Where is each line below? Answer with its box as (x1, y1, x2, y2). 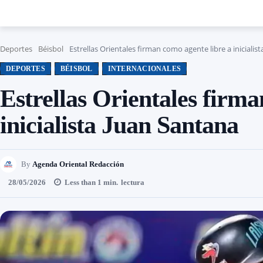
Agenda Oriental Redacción (32, 159, 124, 168)
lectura (121, 177, 144, 187)
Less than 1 (65, 177, 102, 187)
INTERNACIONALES (107, 64, 181, 73)
